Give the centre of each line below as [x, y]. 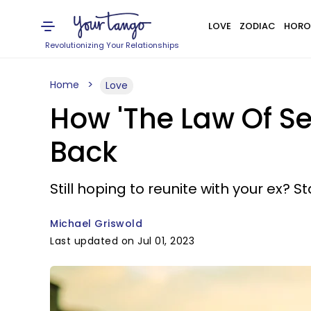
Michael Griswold [96, 224]
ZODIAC [257, 26]
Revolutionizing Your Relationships [112, 45]
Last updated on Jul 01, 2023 [122, 241]
